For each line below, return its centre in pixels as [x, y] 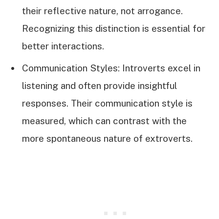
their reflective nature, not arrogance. [102, 11]
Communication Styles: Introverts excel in [111, 68]
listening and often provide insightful [99, 85]
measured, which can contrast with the [104, 120]
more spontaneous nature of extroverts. [107, 138]
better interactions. [63, 46]
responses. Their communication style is [107, 103]
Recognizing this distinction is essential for [114, 29]
